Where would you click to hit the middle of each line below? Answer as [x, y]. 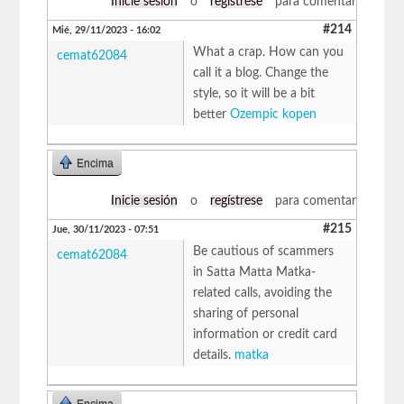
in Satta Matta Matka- [255, 272]
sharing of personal [246, 313]
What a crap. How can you [269, 52]
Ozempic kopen [274, 114]
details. [214, 355]
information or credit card [266, 334]
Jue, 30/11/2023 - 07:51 [106, 229]
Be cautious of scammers [264, 251]
